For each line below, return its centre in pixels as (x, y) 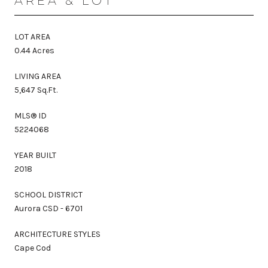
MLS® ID (31, 115)
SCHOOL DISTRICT (48, 194)
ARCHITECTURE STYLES (57, 234)
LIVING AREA (38, 76)
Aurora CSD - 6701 (48, 208)
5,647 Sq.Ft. (36, 90)
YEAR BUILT (35, 155)
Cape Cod (33, 248)
